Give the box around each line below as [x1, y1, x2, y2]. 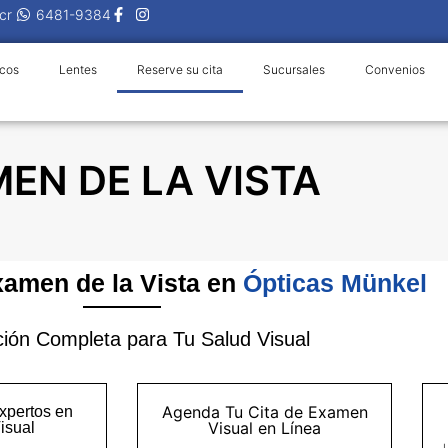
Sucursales [262, 62, 325, 78]
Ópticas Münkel [242, 269, 427, 298]
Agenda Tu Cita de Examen [161, 402, 368, 423]
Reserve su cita [136, 62, 223, 78]
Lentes [58, 62, 97, 78]
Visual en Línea [208, 418, 321, 439]
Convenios [364, 62, 425, 78]
